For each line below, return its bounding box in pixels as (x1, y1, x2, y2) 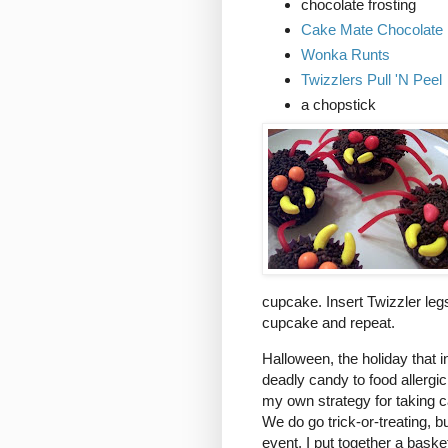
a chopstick (300, 95, 376, 113)
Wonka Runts (300, 46, 390, 64)
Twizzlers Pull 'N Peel (300, 71, 442, 89)
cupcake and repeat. (262, 313, 395, 331)
